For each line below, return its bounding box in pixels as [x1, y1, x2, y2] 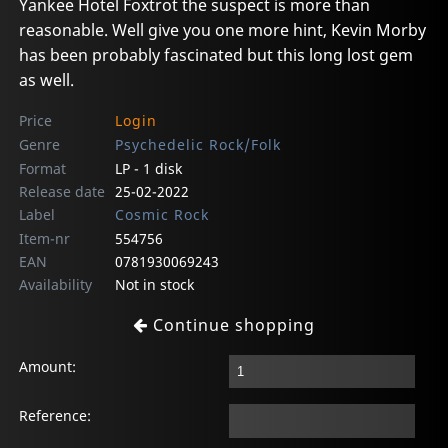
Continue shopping [148, 313, 315, 336]
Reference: [19, 406, 92, 426]
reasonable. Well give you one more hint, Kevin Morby [19, 18, 427, 41]
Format [19, 158, 67, 178]
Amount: [19, 356, 77, 376]
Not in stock [114, 274, 194, 294]
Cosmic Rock [114, 204, 209, 224]
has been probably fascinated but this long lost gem [19, 43, 414, 66]
